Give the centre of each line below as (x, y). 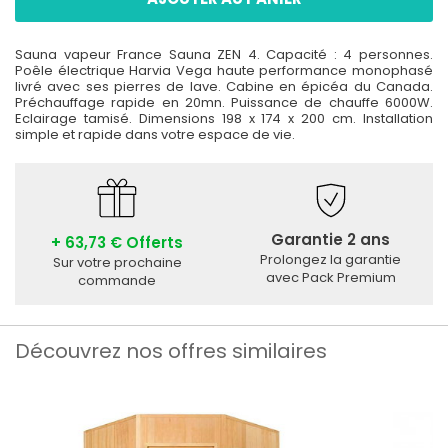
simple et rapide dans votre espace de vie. (155, 134)
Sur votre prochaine (117, 262)
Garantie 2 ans (331, 239)
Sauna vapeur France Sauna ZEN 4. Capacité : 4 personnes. (224, 54)
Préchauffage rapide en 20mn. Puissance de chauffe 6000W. (224, 102)
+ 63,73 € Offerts (117, 242)
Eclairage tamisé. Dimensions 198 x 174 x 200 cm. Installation (224, 118)
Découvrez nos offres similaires (171, 351)
